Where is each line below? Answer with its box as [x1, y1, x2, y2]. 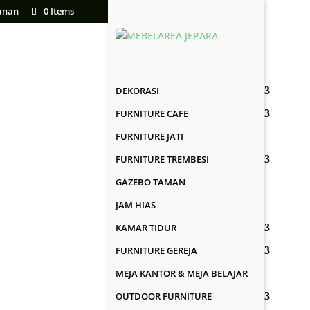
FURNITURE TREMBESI [116, 153, 210, 165]
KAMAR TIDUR [116, 221, 177, 234]
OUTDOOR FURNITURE [116, 290, 212, 302]
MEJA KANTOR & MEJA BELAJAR [116, 267, 248, 280]
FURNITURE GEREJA [116, 244, 198, 257]
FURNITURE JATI [116, 130, 184, 143]
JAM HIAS [116, 199, 156, 211]
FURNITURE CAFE [116, 107, 189, 120]
